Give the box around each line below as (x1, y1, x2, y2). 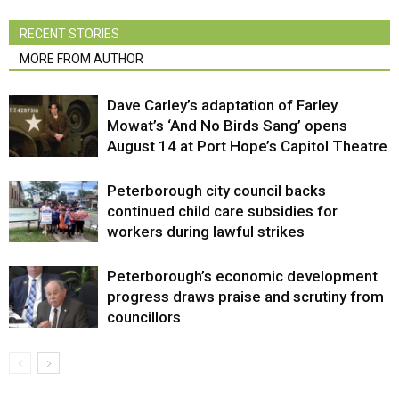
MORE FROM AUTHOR (20, 52, 143, 67)
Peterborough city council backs (107, 182, 326, 200)
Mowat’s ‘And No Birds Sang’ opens (107, 117, 347, 135)
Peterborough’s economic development (107, 267, 378, 286)
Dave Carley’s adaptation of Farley (107, 96, 338, 115)
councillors (107, 308, 181, 327)
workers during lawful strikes (107, 223, 305, 241)
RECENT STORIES (20, 27, 119, 42)
